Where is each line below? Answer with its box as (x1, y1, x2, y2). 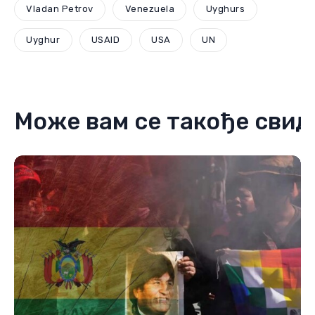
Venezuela (124, 4, 175, 15)
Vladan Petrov (26, 4, 94, 15)
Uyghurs (205, 4, 245, 15)
